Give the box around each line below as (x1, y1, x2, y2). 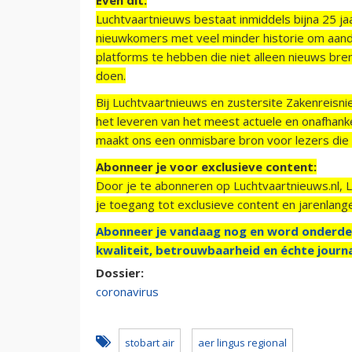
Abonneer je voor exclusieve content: (96, 158, 317, 174)
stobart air (125, 335, 174, 350)
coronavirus (96, 283, 159, 299)
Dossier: (96, 264, 147, 280)
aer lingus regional (198, 335, 287, 350)
